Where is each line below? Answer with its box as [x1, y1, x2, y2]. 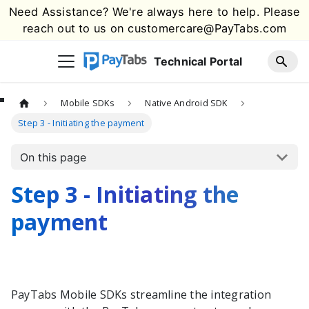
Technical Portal [153, 54, 243, 68]
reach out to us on [22, 21, 128, 35]
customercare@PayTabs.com [128, 21, 287, 35]
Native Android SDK [145, 97, 228, 110]
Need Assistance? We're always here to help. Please [8, 5, 301, 19]
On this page [19, 150, 86, 164]
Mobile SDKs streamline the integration [57, 287, 272, 303]
